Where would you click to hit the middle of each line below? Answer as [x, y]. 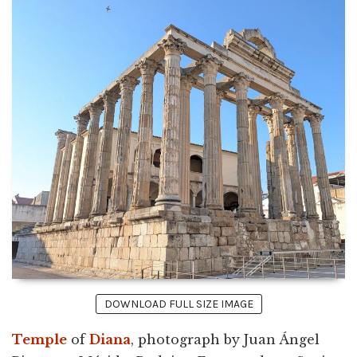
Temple [39, 340]
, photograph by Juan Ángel [225, 340]
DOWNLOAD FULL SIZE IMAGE [178, 304]
